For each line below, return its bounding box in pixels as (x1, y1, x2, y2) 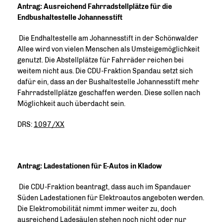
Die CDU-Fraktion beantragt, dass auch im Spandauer (17, 183, 191, 191)
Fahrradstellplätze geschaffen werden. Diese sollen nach (17, 89, 200, 97)
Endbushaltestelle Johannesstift (17, 13, 122, 22)
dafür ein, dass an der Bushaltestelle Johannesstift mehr (17, 78, 199, 86)
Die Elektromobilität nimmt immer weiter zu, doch (17, 205, 176, 213)
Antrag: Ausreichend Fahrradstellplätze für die (17, 2, 172, 11)
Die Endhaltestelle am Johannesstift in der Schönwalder (17, 34, 198, 43)
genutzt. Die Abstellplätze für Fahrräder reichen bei (17, 56, 184, 64)
